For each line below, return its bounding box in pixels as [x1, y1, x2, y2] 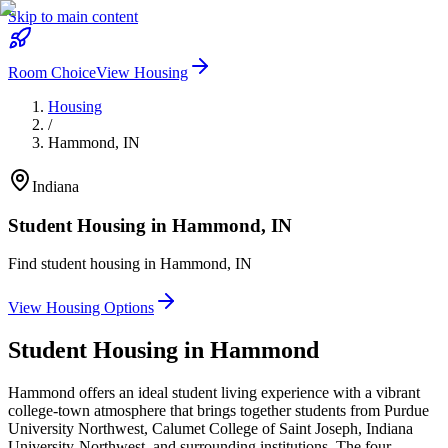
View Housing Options [8, 299, 154, 317]
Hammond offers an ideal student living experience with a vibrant [8, 384, 420, 402]
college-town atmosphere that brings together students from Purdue [8, 402, 429, 420]
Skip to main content [8, 8, 138, 25]
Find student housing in [8, 255, 160, 273]
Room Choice [8, 64, 96, 81]
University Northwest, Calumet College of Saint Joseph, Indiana [8, 420, 413, 438]
